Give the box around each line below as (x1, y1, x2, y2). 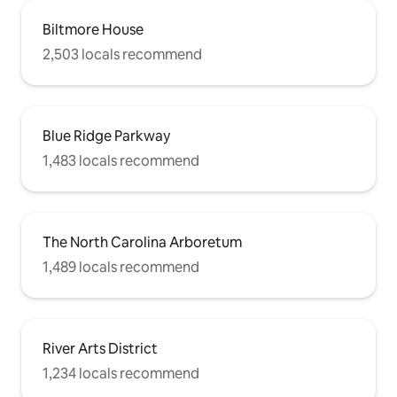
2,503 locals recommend (43, 44, 202, 64)
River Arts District (43, 339, 158, 358)
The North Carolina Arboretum (43, 232, 242, 252)
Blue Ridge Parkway (43, 126, 170, 145)
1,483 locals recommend (43, 151, 199, 170)
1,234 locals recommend (43, 363, 199, 383)
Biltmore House (43, 19, 144, 39)
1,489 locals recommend (43, 257, 199, 276)
